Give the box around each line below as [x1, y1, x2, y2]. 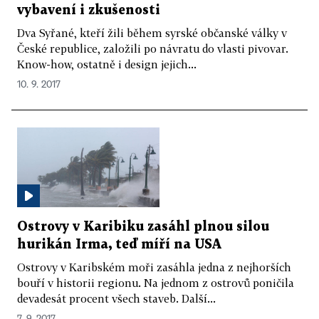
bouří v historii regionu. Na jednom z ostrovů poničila [17, 276, 294, 290]
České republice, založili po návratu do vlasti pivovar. [17, 41, 288, 55]
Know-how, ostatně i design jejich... [17, 57, 197, 70]
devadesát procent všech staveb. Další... [17, 292, 216, 305]
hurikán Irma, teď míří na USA [17, 239, 221, 251]
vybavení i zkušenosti [17, 4, 160, 16]
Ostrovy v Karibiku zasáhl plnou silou [17, 221, 269, 234]
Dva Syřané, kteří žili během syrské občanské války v [17, 26, 287, 39]
